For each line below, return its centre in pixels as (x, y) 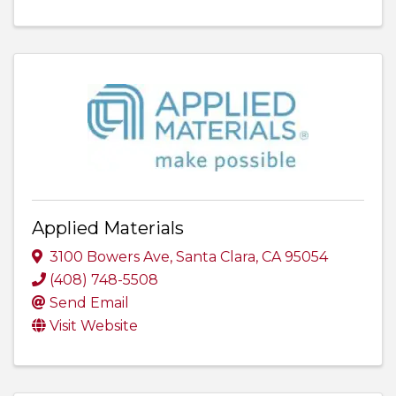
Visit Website (94, 326)
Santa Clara (216, 257)
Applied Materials (108, 228)
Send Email (89, 303)
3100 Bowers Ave (110, 257)
